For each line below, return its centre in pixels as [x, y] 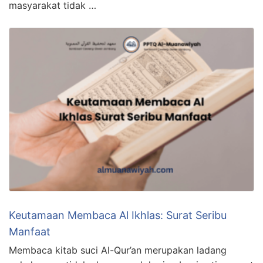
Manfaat [30, 231]
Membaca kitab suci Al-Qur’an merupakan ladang [118, 250]
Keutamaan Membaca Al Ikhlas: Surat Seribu [118, 215]
